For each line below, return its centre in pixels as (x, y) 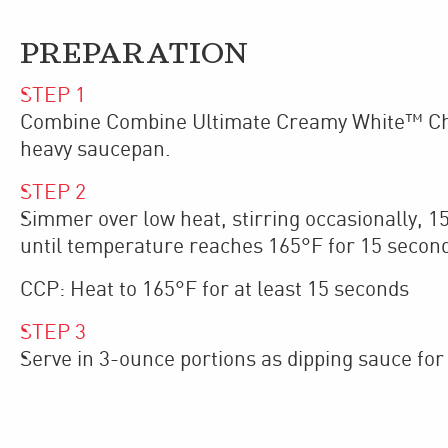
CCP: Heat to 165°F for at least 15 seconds (214, 289)
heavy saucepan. (95, 149)
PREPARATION (134, 53)
